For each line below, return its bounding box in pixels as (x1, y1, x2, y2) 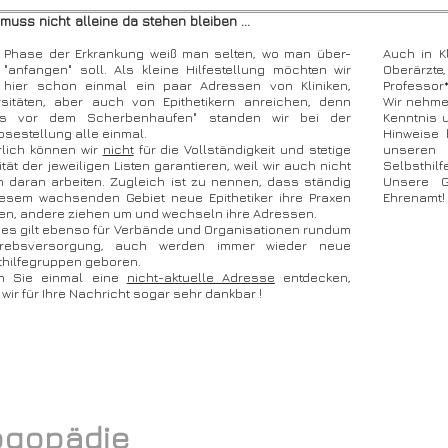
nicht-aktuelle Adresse (126, 269, 275, 285)
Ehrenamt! (383, 189, 445, 205)
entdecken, (274, 269, 352, 285)
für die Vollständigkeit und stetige (133, 141, 351, 157)
